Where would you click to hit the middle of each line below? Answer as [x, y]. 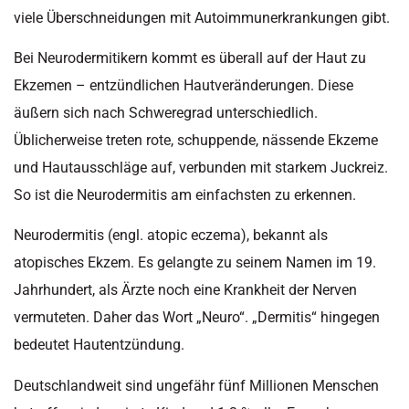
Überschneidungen [106, 17]
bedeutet [43, 345]
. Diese [332, 85]
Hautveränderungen [247, 85]
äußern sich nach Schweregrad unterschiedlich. [166, 112]
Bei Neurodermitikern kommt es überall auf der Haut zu [190, 58]
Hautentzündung [127, 345]
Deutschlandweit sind [85, 385]
